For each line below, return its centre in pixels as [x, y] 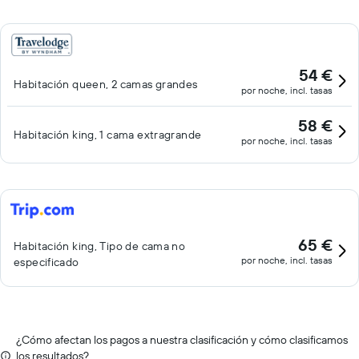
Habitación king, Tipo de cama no [100, 246]
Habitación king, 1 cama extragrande [108, 135]
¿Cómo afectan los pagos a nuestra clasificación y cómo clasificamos [182, 340]
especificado [46, 262]
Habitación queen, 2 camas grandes [106, 84]
